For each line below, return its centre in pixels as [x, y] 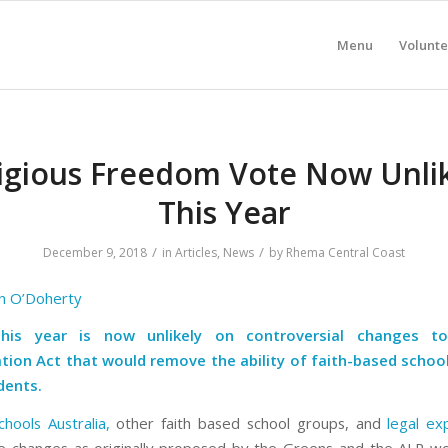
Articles [196, 252]
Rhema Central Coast [345, 252]
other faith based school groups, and [248, 423]
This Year [224, 212]
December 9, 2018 [95, 252]
